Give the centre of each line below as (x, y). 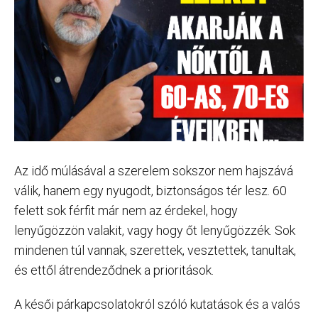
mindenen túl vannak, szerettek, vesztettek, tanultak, (155, 251)
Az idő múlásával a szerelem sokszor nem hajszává (154, 171)
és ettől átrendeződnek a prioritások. (114, 270)
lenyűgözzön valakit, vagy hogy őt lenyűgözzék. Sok (155, 231)
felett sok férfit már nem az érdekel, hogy (126, 211)
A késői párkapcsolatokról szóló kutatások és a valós (157, 305)
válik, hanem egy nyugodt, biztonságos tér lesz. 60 (150, 191)
